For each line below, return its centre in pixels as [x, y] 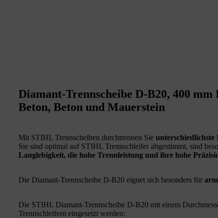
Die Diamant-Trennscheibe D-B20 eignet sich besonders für [111, 180]
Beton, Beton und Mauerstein [92, 107]
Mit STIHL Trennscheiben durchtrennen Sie [87, 137]
